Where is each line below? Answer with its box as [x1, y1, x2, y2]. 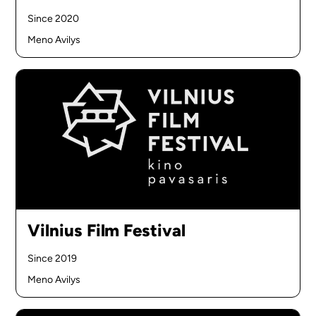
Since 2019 [28, 253, 77, 265]
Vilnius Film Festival [28, 220, 186, 241]
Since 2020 [28, 12, 79, 25]
